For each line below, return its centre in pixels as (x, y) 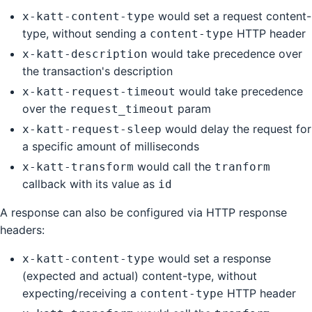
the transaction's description (97, 71)
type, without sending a (86, 33)
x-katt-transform (78, 166)
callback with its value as (90, 184)
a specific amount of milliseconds (111, 146)
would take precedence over (225, 53)
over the (46, 108)
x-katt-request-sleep (92, 129)
